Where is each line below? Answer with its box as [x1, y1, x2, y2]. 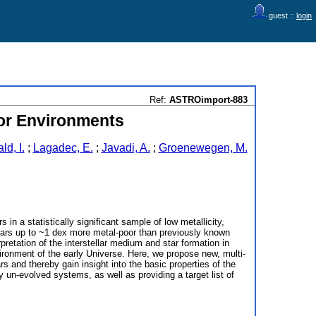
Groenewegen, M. [158, 142, 248, 154]
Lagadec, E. [32, 142, 93, 154]
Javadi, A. [101, 142, 150, 154]
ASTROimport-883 [169, 95, 248, 105]
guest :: [267, 11, 296, 20]
